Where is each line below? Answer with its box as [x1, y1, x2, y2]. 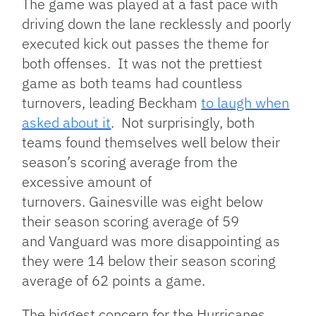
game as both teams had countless [22, 73, 243, 92]
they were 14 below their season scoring [22, 250, 276, 270]
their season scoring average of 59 [22, 211, 240, 231]
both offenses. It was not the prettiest [22, 53, 263, 73]
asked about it [22, 112, 111, 132]
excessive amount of [22, 171, 152, 191]
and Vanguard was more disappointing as [22, 231, 281, 250]
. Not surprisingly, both [111, 112, 255, 132]
